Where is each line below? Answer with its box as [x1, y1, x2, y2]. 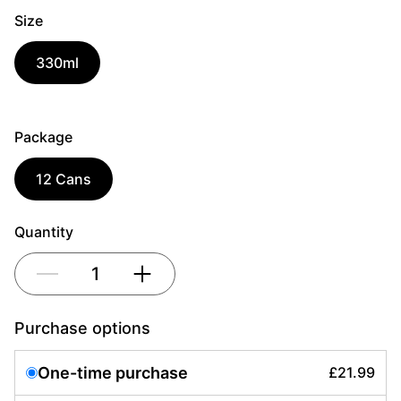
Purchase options [14, 318, 150, 337]
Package [14, 127, 73, 146]
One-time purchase [38, 363, 188, 382]
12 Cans [36, 169, 91, 188]
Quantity [14, 222, 73, 241]
